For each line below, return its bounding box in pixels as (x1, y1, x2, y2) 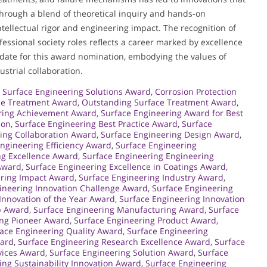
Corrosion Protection (155, 86, 237, 98)
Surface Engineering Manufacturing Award (33, 204, 204, 216)
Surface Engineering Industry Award (79, 172, 223, 184)
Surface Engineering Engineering (82, 150, 214, 162)
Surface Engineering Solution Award (49, 247, 194, 259)
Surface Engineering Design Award (101, 129, 240, 141)
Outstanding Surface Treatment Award (82, 97, 237, 108)
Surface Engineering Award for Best (101, 107, 243, 119)
